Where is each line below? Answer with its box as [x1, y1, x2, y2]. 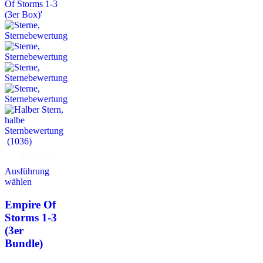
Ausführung [5, 166, 49, 177]
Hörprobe [18, 150, 53, 160]
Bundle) [5, 237, 43, 250]
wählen [5, 177, 32, 187]
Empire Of [5, 198, 56, 211]
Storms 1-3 [5, 211, 57, 224]
